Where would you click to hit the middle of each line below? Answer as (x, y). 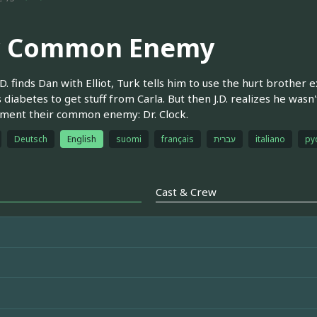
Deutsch (30, 139)
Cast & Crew (186, 191)
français (177, 139)
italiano (270, 139)
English (81, 139)
